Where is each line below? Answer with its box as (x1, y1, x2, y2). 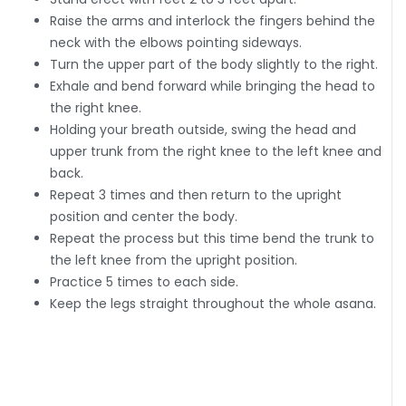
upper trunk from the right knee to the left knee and (50, 142, 382, 160)
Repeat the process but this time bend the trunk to (50, 229, 374, 247)
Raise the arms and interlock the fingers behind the (50, 12, 375, 30)
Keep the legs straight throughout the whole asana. (50, 295, 376, 313)
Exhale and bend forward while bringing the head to (50, 77, 375, 95)
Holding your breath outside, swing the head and (50, 121, 356, 139)
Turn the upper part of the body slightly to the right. (50, 55, 378, 73)
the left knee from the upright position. (50, 251, 297, 269)
